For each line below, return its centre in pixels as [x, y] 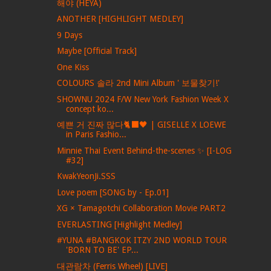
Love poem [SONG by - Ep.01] [113, 192]
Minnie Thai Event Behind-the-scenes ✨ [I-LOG [145, 150]
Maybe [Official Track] [97, 51]
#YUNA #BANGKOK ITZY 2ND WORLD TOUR [142, 240]
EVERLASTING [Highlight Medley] [120, 224]
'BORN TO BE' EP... [103, 250]
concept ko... [90, 109]
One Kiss [73, 67]
